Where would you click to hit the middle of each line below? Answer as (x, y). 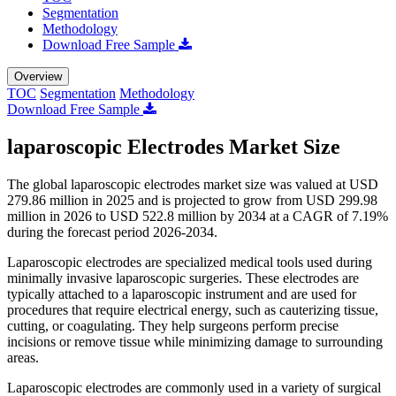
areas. (23, 357)
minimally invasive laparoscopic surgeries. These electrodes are (183, 278)
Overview (38, 76)
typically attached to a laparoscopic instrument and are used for (182, 293)
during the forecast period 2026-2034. (112, 232)
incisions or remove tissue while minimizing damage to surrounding (195, 341)
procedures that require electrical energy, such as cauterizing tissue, (193, 309)
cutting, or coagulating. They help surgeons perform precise (173, 325)
